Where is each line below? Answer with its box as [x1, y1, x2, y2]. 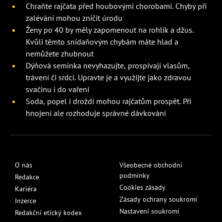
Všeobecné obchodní [119, 160, 182, 169]
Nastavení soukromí [119, 206, 179, 216]
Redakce [15, 172, 39, 181]
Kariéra [15, 184, 37, 193]
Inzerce [15, 196, 36, 205]
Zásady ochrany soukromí [119, 194, 197, 204]
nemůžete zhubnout [26, 48, 94, 58]
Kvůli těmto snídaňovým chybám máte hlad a [26, 36, 178, 47]
